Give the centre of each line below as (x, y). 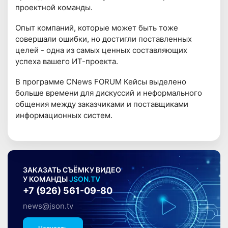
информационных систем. (64, 115)
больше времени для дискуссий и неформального (109, 93)
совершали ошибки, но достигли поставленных (104, 39)
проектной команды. (54, 7)
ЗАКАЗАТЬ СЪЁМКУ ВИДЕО (72, 170)
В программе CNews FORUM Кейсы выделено (101, 81)
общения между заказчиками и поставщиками (102, 104)
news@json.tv (48, 206)
